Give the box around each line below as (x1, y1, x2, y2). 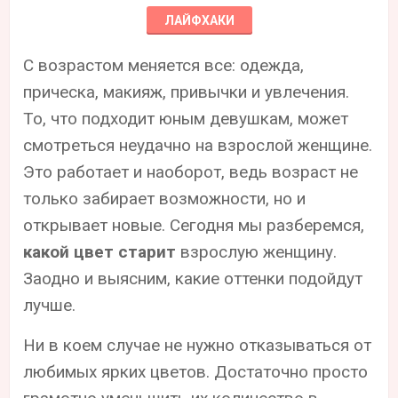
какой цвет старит (23, 241, 177, 262)
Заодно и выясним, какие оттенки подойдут (23, 267, 363, 289)
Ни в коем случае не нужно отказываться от (23, 334, 372, 355)
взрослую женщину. (176, 241, 338, 262)
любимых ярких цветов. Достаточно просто (23, 361, 369, 382)
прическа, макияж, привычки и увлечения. (23, 81, 350, 102)
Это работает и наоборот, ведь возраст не (23, 161, 359, 182)
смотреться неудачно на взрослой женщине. (23, 134, 373, 155)
